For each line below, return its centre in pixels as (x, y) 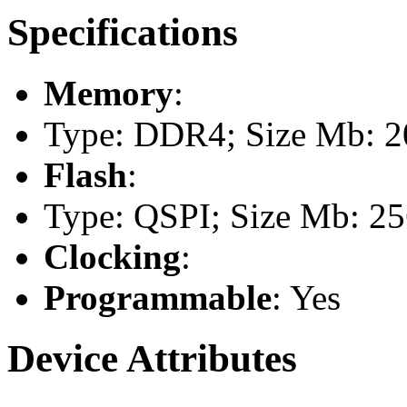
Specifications (123, 32)
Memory (109, 93)
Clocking (112, 256)
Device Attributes (152, 358)
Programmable (158, 297)
